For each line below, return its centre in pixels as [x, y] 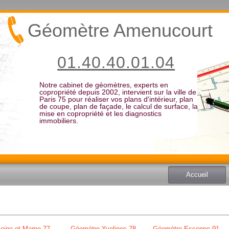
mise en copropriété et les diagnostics [100, 113]
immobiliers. [59, 121]
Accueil [197, 175]
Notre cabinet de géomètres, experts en [104, 85]
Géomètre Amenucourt [120, 30]
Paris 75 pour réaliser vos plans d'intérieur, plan [116, 99]
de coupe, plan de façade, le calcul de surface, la [118, 106]
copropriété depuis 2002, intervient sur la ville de [118, 92]
